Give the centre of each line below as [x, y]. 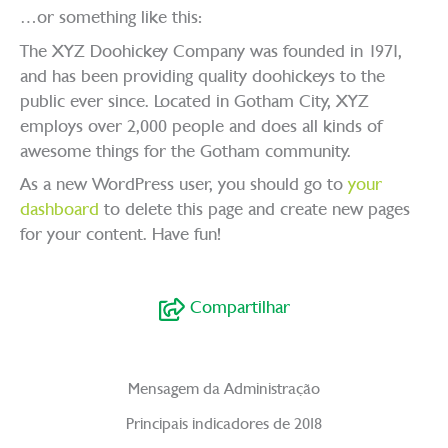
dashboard [59, 208]
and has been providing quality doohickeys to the [202, 75]
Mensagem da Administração [224, 388]
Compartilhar [237, 307]
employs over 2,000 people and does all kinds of [201, 125]
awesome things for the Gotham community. [185, 150]
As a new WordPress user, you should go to [184, 183]
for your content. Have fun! [120, 233]
